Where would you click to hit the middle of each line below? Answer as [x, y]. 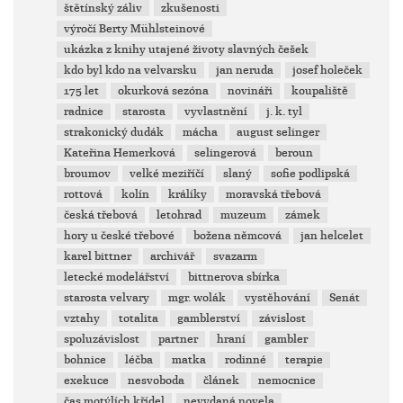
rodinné [246, 360]
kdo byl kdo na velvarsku [131, 70]
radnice [84, 112]
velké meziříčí [167, 174]
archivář [173, 256]
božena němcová [238, 236]
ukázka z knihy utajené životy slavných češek [187, 49]
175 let [82, 91]
